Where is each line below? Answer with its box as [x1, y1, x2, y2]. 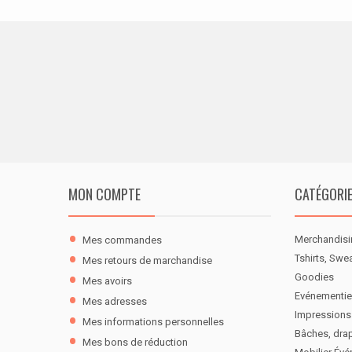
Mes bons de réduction [82, 336, 188, 349]
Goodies [295, 271, 334, 284]
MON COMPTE [68, 184, 141, 205]
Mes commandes [82, 234, 162, 247]
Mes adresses [82, 295, 147, 308]
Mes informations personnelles [82, 316, 224, 328]
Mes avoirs [82, 275, 132, 288]
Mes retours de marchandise [82, 255, 212, 267]
